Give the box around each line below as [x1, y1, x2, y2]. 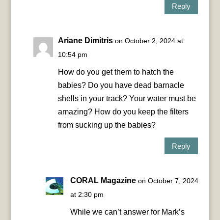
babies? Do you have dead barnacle [57, 81, 184, 90]
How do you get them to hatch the [57, 68, 174, 77]
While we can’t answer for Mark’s [70, 208, 185, 217]
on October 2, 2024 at [114, 37, 183, 45]
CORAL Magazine [70, 176, 136, 185]
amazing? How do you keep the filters [57, 108, 189, 116]
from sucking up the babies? [57, 121, 156, 130]
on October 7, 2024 [137, 177, 198, 185]
